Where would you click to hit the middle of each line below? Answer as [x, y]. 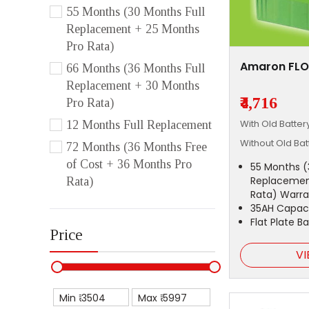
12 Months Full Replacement [139, 125]
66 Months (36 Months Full [136, 69]
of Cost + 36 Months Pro [129, 165]
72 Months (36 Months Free [137, 147]
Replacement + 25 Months [133, 29]
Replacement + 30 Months [133, 86]
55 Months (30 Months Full [136, 12]
